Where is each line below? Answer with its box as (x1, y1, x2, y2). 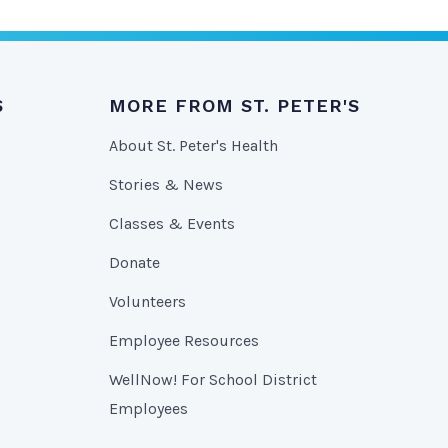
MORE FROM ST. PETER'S (108, 95, 360, 116)
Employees (108, 399, 188, 418)
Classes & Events (108, 214, 235, 233)
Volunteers (108, 292, 186, 311)
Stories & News (108, 175, 223, 194)
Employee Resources (108, 331, 259, 350)
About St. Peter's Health (108, 136, 278, 155)
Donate (108, 253, 160, 272)
